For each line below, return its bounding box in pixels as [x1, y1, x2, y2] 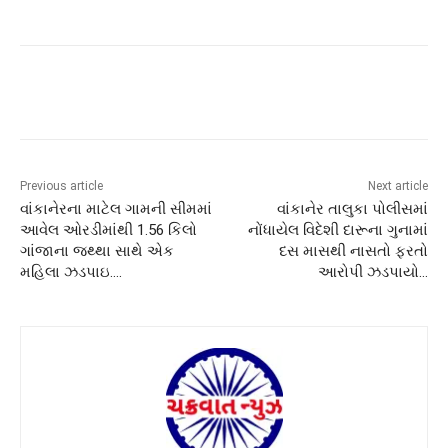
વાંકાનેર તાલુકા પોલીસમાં [276, 199, 428, 218]
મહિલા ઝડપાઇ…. [20, 262, 122, 281]
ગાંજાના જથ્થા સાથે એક [20, 241, 174, 260]
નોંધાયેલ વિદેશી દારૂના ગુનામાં [247, 220, 428, 239]
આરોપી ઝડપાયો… [317, 262, 428, 281]
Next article [367, 178, 428, 193]
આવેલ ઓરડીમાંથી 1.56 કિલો [20, 220, 197, 239]
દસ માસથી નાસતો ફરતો [278, 241, 428, 260]
